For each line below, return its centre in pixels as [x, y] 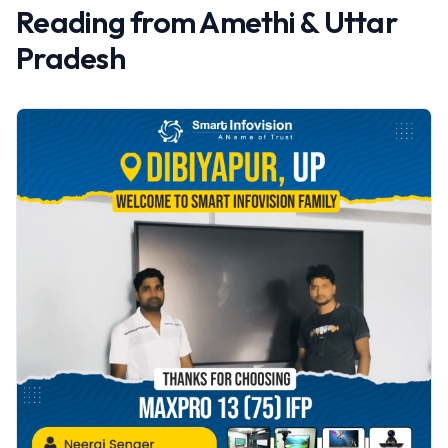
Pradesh [70, 58]
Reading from [108, 22]
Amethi [247, 22]
